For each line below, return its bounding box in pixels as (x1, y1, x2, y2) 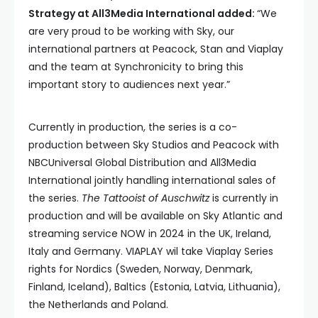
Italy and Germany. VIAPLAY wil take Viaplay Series (28, 244, 273, 258)
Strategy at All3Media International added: (28, 6, 257, 21)
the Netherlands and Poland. (28, 297, 168, 312)
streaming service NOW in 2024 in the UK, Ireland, (28, 226, 271, 241)
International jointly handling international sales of (28, 173, 276, 187)
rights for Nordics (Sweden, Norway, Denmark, (28, 262, 253, 276)
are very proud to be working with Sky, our (28, 24, 234, 38)
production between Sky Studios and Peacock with (28, 138, 279, 152)
